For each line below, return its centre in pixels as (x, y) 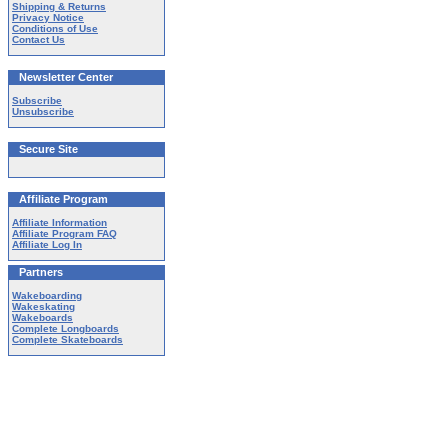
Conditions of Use (55, 28)
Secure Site (48, 149)
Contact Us (38, 39)
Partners (41, 272)
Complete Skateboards (67, 339)
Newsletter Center (66, 77)
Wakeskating (43, 306)
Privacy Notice (48, 17)
